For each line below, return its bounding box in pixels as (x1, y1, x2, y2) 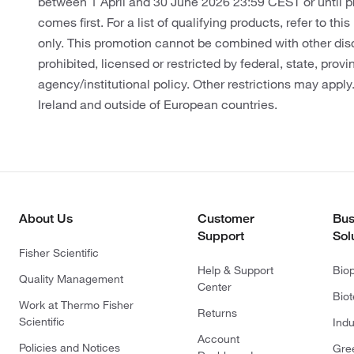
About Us (19, 211, 73, 227)
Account (198, 332, 239, 347)
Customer (198, 211, 254, 227)
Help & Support (198, 263, 273, 278)
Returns (198, 306, 237, 321)
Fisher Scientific (19, 246, 99, 261)
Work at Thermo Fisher (19, 298, 134, 313)
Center (198, 280, 232, 295)
